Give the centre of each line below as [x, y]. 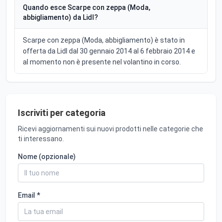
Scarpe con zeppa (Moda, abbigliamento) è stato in [104, 40]
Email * [29, 195]
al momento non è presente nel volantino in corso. [102, 62]
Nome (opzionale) [47, 157]
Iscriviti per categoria [62, 113]
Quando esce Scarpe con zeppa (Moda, [86, 8]
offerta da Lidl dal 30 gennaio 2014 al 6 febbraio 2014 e [109, 51]
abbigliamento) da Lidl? [60, 18]
